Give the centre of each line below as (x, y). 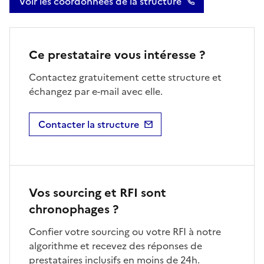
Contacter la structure (89, 125)
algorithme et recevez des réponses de (115, 246)
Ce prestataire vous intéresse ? (117, 55)
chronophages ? (74, 209)
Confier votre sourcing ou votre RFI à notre (125, 232)
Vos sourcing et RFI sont (98, 193)
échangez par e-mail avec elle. (96, 92)
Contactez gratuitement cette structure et (125, 77)
